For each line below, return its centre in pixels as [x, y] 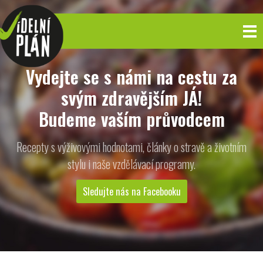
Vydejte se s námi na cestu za [131, 76]
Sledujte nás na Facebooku [131, 191]
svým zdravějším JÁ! [131, 97]
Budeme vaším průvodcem [131, 119]
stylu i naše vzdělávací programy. [131, 164]
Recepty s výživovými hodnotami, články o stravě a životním [131, 147]
